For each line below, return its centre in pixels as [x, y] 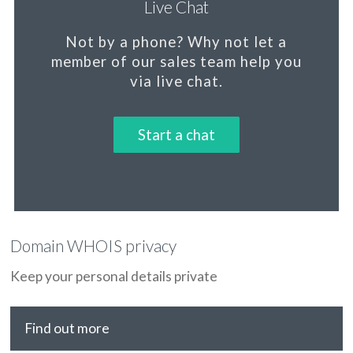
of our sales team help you [204, 61]
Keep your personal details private [114, 276]
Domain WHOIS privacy [94, 245]
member [79, 61]
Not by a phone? [125, 42]
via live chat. [176, 81]
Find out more [67, 329]
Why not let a [236, 42]
